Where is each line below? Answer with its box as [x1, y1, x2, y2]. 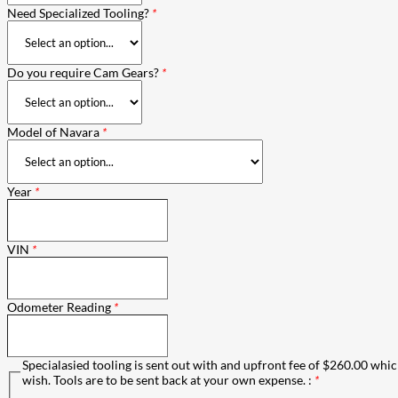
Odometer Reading [7, 298, 114, 314]
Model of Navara [7, 123, 102, 139]
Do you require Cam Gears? [7, 64, 162, 80]
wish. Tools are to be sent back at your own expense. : [21, 371, 314, 387]
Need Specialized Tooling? [7, 4, 152, 20]
